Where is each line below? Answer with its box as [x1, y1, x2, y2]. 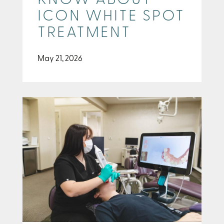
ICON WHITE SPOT [37, 9, 185, 25]
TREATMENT [37, 25, 131, 41]
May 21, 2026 [37, 55, 82, 63]
